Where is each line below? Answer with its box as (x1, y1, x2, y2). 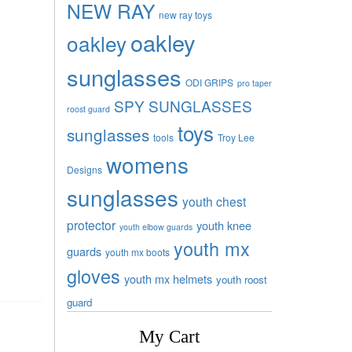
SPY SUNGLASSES (113, 94, 252, 116)
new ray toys (158, 7, 212, 21)
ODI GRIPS (185, 75, 233, 89)
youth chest (181, 192, 246, 210)
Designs (66, 162, 102, 176)
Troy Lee (217, 130, 255, 144)
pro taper (236, 76, 272, 89)
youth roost (215, 271, 267, 287)
